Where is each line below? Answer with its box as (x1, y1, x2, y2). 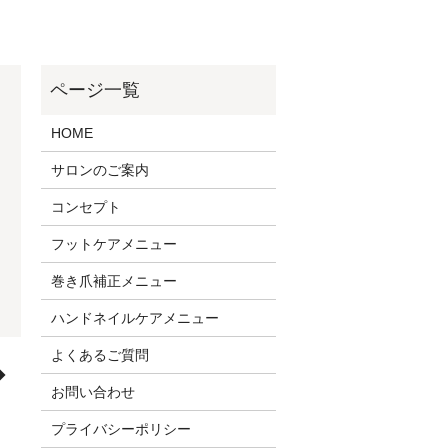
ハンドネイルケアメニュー (50, 309, 219, 326)
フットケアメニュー (50, 235, 177, 252)
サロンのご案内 (50, 161, 149, 178)
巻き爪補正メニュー (50, 272, 177, 289)
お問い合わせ (50, 383, 135, 400)
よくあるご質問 (50, 346, 149, 363)
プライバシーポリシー (50, 420, 191, 437)
